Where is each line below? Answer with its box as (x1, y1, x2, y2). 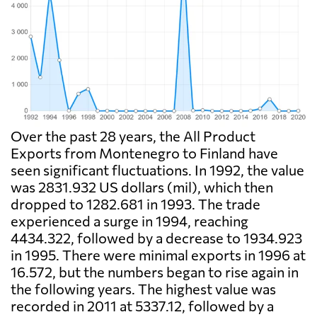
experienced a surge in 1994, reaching (11, 212, 248, 230)
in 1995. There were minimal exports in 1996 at (11, 246, 306, 264)
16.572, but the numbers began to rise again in (11, 263, 299, 281)
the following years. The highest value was (11, 280, 276, 298)
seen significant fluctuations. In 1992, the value (11, 161, 304, 179)
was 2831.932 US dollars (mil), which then (11, 178, 273, 196)
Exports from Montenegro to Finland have (11, 144, 278, 162)
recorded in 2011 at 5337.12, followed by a (11, 297, 274, 315)
